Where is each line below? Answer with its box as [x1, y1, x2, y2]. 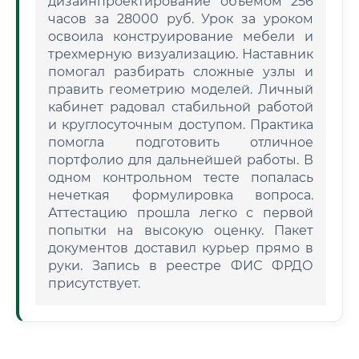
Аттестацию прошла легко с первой [48, 205, 313, 220]
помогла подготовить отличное [48, 135, 313, 150]
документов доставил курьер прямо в [48, 240, 313, 256]
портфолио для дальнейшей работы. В [48, 152, 313, 167]
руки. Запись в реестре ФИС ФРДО [48, 258, 313, 273]
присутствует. [48, 276, 140, 291]
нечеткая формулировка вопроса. [48, 188, 313, 203]
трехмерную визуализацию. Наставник [48, 46, 313, 62]
